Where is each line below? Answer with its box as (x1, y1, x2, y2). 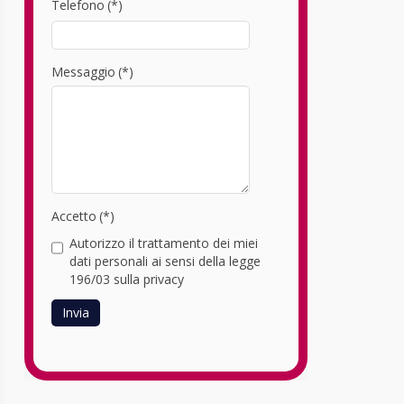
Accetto (50, 207, 96, 225)
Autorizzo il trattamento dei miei (69, 234, 258, 252)
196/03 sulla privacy (69, 270, 184, 288)
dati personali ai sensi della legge (69, 252, 261, 270)
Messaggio (50, 62, 115, 80)
